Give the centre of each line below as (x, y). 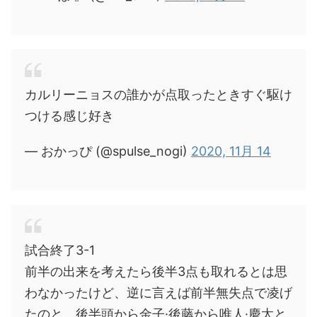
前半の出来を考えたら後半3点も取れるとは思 (156, 271)
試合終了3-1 (60, 250)
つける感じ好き (69, 116)
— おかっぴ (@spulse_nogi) (108, 151)
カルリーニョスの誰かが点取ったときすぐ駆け (158, 94)
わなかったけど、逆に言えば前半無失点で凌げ (158, 293)
